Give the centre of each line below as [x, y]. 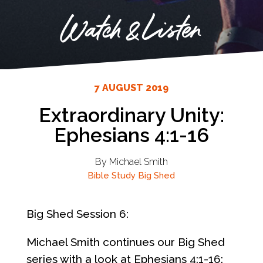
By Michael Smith [131, 161]
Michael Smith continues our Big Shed [125, 242]
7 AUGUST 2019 [131, 87]
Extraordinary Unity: [131, 115]
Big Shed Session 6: [77, 213]
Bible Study [112, 175]
